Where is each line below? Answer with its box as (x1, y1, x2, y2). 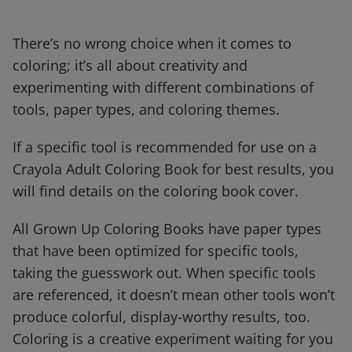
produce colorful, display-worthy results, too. (13, 307, 310, 327)
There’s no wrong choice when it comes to (13, 34, 291, 53)
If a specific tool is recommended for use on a (13, 137, 317, 157)
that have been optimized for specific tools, (13, 241, 299, 261)
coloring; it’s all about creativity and (13, 56, 247, 75)
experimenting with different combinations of (13, 78, 313, 97)
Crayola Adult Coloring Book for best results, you (13, 159, 334, 179)
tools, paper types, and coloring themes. (13, 100, 284, 119)
